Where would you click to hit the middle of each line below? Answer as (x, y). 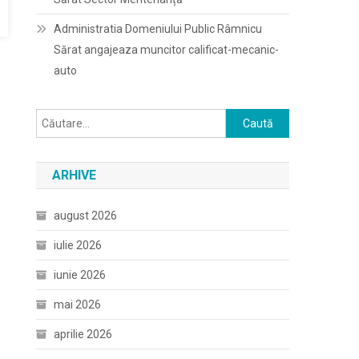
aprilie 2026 (83, 334)
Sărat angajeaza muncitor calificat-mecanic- (167, 50)
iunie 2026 (80, 275)
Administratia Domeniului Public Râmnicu (158, 29)
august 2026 (86, 216)
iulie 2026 (78, 245)
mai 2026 (78, 305)
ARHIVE (75, 175)
